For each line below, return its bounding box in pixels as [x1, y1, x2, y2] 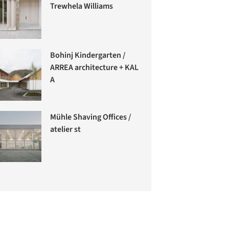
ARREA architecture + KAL [50, 62, 139, 74]
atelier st [50, 123, 81, 135]
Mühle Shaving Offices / [50, 111, 132, 123]
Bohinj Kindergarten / [50, 50, 126, 61]
